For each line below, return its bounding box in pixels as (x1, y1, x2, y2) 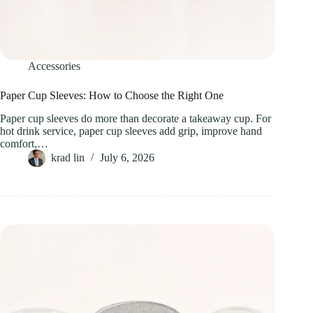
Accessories (28, 60, 80, 73)
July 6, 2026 (100, 152, 154, 164)
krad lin (51, 152, 85, 164)
